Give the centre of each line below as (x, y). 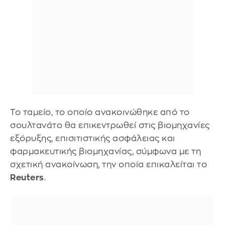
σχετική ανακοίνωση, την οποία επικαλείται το (108, 164)
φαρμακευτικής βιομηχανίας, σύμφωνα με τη (105, 151)
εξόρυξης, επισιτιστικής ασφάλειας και (93, 138)
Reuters (27, 177)
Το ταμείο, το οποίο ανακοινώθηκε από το (100, 112)
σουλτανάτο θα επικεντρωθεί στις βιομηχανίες (110, 125)
